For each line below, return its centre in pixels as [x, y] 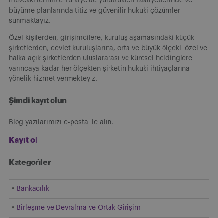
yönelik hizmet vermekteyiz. [53, 79]
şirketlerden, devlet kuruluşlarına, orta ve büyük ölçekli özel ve [108, 48]
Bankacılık [33, 189]
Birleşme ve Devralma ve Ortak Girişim [79, 208]
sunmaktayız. [30, 21]
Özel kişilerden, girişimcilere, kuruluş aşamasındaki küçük [101, 38]
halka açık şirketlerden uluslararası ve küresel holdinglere [100, 58]
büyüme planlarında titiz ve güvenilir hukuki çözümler [94, 10]
